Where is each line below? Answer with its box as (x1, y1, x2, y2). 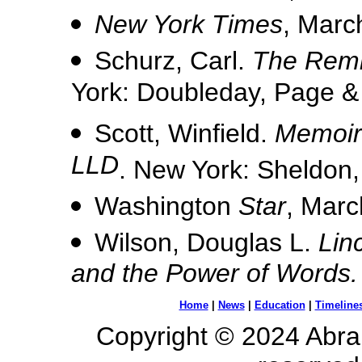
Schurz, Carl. (95, 46, 252, 75)
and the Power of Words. (71, 259, 358, 288)
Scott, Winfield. (95, 119, 275, 148)
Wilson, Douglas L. (95, 228, 318, 257)
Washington (95, 192, 238, 221)
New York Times (95, 10, 283, 39)
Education (254, 299, 305, 311)
